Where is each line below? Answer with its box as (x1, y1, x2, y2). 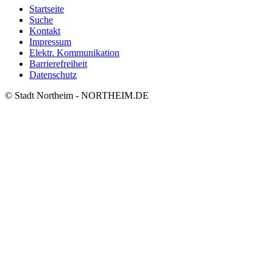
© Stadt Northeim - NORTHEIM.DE (5, 90, 149, 101)
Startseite (29, 4, 64, 15)
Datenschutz (29, 69, 77, 80)
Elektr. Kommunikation (29, 48, 119, 58)
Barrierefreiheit (29, 58, 87, 69)
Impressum (29, 37, 71, 48)
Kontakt (29, 26, 60, 37)
